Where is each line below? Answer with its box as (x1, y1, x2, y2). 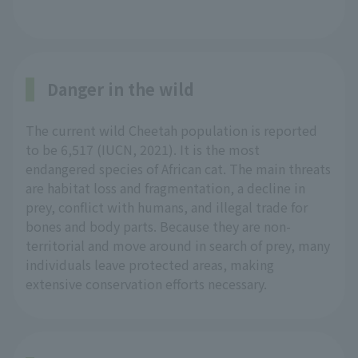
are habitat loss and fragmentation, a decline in (26, 178, 305, 198)
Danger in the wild (47, 78, 194, 101)
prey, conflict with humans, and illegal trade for (26, 197, 308, 217)
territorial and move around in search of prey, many (26, 236, 330, 256)
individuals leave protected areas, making (26, 255, 274, 275)
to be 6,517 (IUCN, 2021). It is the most (26, 140, 260, 160)
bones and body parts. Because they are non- (26, 217, 291, 237)
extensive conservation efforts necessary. (26, 274, 267, 294)
